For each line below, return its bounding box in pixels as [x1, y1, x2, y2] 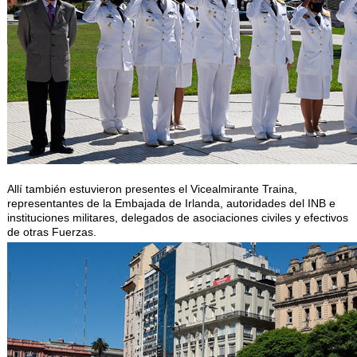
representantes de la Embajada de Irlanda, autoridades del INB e [6, 197, 335, 210]
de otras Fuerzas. [6, 226, 96, 239]
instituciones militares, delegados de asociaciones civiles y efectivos [6, 211, 348, 225]
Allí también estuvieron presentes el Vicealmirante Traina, [6, 182, 297, 196]
